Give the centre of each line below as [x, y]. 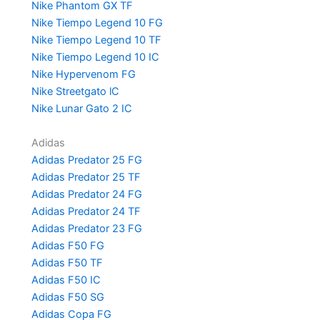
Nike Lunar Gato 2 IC [81, 108]
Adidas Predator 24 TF [86, 211]
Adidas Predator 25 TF [86, 177]
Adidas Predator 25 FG [86, 160]
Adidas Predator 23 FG [86, 228]
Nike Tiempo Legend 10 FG [97, 22]
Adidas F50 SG [67, 297]
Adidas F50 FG [67, 245]
